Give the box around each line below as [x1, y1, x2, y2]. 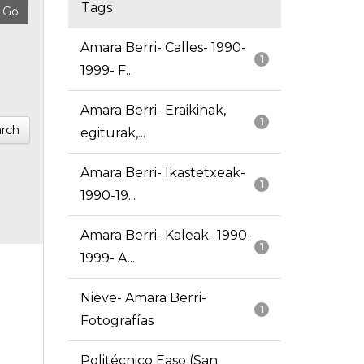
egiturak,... [80, 125, 145, 141]
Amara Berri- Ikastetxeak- [80, 165, 245, 181]
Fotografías [80, 313, 154, 329]
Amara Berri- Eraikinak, [80, 102, 226, 119]
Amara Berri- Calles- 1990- [80, 40, 246, 56]
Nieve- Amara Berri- [80, 290, 206, 306]
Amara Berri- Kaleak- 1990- [80, 227, 252, 244]
